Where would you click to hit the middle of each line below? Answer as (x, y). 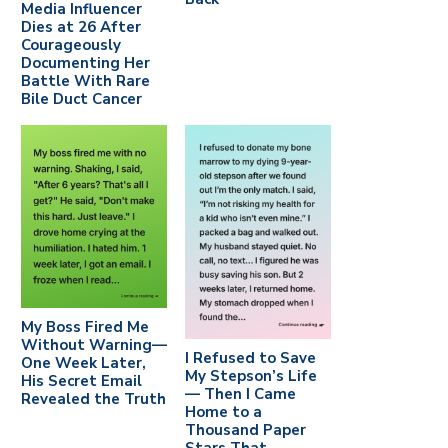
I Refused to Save (250, 358)
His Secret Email (81, 381)
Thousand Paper (245, 430)
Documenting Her (85, 62)
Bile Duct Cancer (81, 98)
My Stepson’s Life (250, 376)
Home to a (223, 412)
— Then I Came (240, 394)
